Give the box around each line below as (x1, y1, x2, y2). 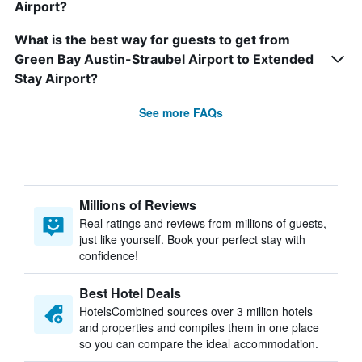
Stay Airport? (15, 70, 98, 86)
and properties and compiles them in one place (79, 319, 319, 335)
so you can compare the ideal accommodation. (79, 335, 318, 351)
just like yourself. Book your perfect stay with (79, 231, 305, 247)
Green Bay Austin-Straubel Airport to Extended (15, 51, 314, 67)
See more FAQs (139, 104, 223, 120)
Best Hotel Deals (79, 284, 181, 302)
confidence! (79, 247, 138, 263)
